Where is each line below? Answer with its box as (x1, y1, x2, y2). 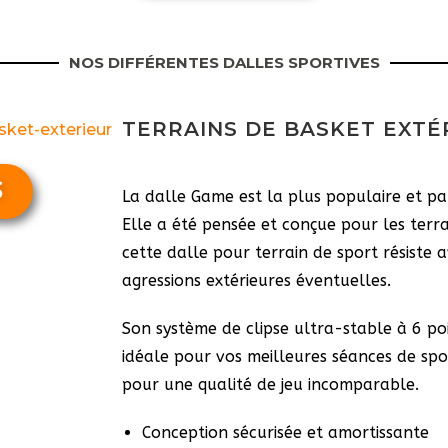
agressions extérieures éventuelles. (122, 271, 391, 290)
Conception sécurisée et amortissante (142, 423, 429, 442)
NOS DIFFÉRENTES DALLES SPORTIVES (68, 53, 380, 72)
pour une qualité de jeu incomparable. (122, 375, 419, 394)
